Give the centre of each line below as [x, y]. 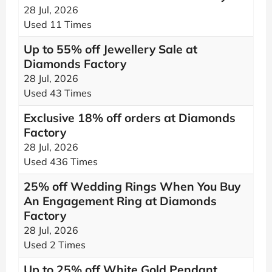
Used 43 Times [58, 93]
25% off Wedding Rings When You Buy [132, 186]
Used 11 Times [58, 24]
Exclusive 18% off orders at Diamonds [130, 118]
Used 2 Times [55, 245]
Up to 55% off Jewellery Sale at [110, 49]
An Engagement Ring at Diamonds [120, 201]
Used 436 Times [61, 161]
